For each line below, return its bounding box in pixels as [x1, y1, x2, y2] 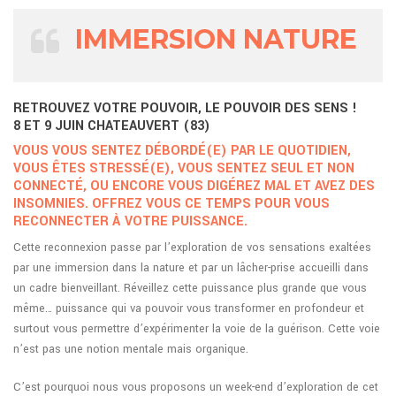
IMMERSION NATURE [75, 22, 357, 56]
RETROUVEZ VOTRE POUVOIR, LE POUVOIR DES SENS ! [13, 98, 357, 118]
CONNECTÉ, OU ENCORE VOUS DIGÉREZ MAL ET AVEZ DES [13, 176, 375, 195]
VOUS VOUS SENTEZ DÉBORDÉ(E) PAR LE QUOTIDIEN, [13, 141, 351, 160]
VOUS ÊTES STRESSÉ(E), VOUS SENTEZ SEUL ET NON [13, 158, 354, 178]
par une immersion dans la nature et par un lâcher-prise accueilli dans [13, 259, 369, 276]
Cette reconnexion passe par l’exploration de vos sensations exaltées [13, 239, 371, 255]
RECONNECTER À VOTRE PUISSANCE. [13, 211, 247, 231]
